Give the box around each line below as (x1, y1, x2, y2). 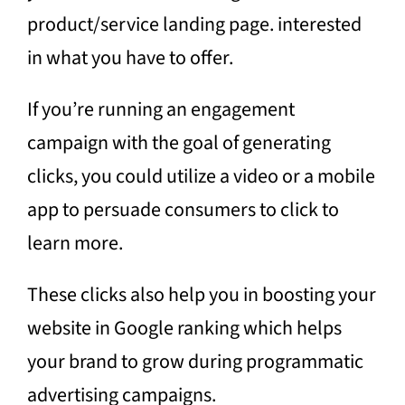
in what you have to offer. (26, 42, 233, 72)
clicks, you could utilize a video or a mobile (26, 161, 375, 191)
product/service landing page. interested (26, 9, 362, 39)
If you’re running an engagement (26, 94, 295, 124)
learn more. (26, 228, 123, 258)
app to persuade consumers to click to (26, 194, 339, 224)
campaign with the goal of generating (26, 127, 331, 157)
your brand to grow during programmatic (26, 346, 363, 376)
